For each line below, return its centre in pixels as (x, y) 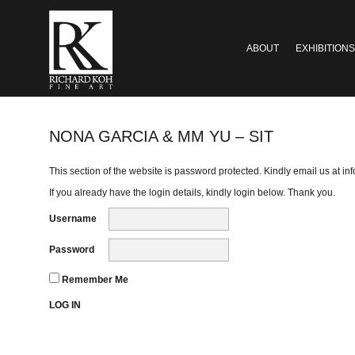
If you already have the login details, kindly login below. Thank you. (192, 192)
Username (73, 218)
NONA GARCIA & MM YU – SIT (161, 136)
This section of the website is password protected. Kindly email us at (196, 171)
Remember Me (94, 279)
